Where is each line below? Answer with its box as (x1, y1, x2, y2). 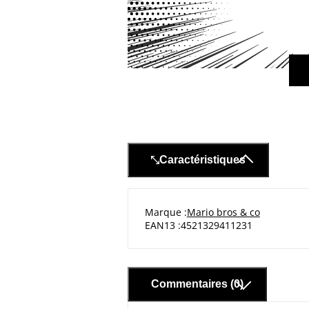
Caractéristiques (159, 153, 246, 166)
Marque (144, 205, 181, 219)
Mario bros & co (186, 205, 260, 219)
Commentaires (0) (150, 278, 243, 290)
